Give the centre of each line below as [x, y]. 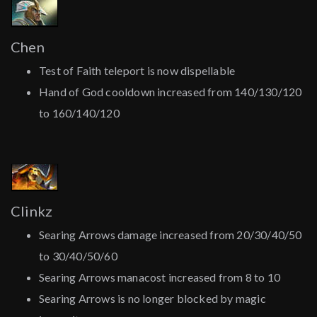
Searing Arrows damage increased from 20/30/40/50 [171, 235]
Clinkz [32, 211]
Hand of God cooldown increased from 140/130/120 [171, 92]
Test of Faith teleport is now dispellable [137, 71]
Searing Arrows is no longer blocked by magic [152, 299]
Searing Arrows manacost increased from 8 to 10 [160, 277]
